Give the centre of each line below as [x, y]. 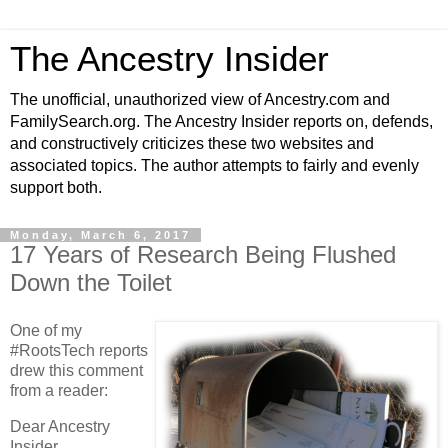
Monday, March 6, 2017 [100, 235]
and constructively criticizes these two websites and [192, 143]
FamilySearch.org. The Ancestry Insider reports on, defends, [221, 121]
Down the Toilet [91, 282]
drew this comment [76, 370]
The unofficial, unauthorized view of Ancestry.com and [200, 99]
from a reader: [59, 390]
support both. [56, 187]
